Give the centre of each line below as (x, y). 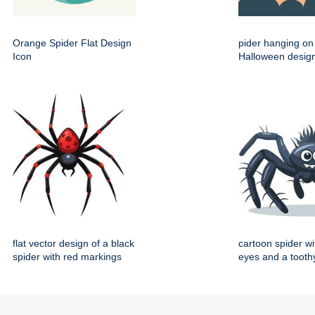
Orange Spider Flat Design (72, 43)
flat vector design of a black (73, 244)
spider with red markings (67, 257)
